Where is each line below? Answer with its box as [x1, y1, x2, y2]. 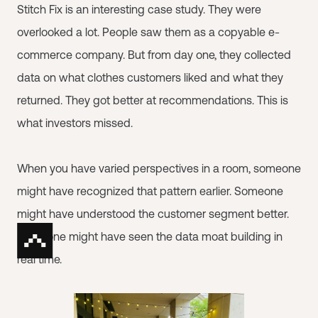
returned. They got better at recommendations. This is [17, 94, 288, 106]
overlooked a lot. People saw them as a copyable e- [17, 26, 280, 38]
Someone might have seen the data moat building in [17, 230, 283, 243]
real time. [17, 253, 62, 265]
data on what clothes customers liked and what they [17, 71, 283, 84]
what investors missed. [17, 116, 133, 129]
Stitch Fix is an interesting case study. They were [17, 3, 261, 16]
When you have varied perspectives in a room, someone [17, 162, 301, 175]
